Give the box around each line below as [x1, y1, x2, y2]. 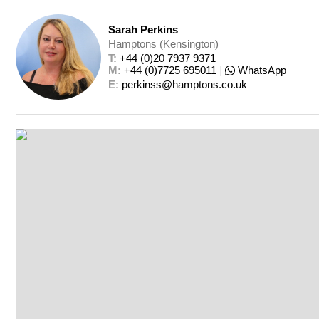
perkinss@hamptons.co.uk [122, 78, 247, 90]
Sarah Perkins [108, 23, 178, 36]
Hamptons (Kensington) [108, 38, 219, 50]
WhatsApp [238, 64, 286, 76]
